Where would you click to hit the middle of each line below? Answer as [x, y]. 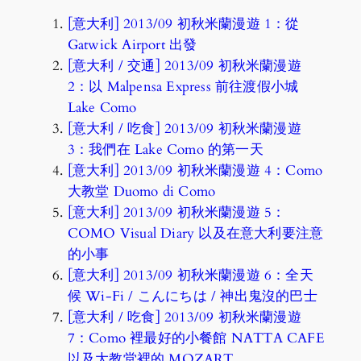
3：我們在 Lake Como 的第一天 [165, 149]
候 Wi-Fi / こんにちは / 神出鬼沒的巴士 [192, 296]
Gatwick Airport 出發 [132, 44]
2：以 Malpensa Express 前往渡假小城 [183, 86]
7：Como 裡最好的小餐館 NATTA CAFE [196, 338]
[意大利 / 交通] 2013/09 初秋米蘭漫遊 [184, 65]
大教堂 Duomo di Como [141, 191]
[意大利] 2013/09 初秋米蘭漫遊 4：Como [195, 170]
